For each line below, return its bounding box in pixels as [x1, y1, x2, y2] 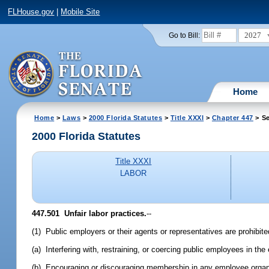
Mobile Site [61, 7, 100, 17]
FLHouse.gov [8, 7, 55, 17]
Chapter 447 [211, 113, 253, 121]
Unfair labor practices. [59, 208, 147, 218]
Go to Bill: [168, 31, 200, 39]
